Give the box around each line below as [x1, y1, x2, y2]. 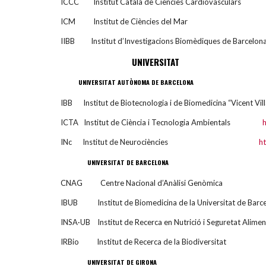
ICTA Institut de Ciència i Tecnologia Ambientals [61, 117, 262, 127]
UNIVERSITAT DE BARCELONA [61, 157, 169, 167]
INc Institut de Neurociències [61, 137, 259, 147]
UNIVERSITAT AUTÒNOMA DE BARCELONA [78, 77, 194, 87]
